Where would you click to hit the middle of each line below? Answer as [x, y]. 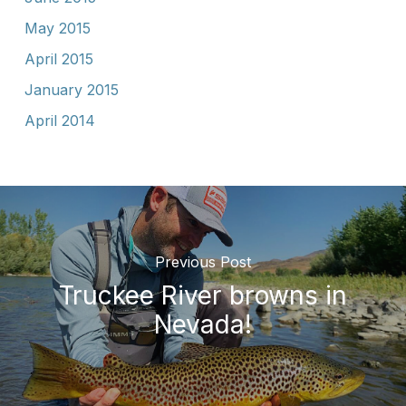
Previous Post [203, 262]
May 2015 [57, 28]
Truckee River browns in [203, 296]
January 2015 [71, 89]
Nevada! [203, 325]
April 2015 [58, 58]
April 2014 [59, 120]
